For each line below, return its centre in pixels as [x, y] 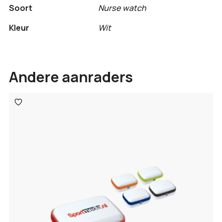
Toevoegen [33, 101]
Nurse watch [122, 8]
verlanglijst [32, 115]
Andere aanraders [71, 77]
